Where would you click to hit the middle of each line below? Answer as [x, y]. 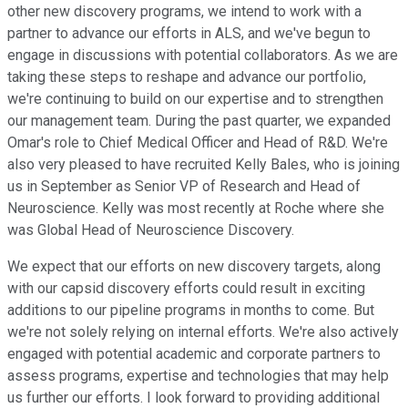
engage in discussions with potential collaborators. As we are [203, 56]
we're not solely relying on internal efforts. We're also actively [203, 332]
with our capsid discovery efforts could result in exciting [186, 289]
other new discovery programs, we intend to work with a [184, 12]
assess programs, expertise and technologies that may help [198, 376]
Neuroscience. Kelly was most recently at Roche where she [196, 209]
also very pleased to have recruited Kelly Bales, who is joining [204, 165]
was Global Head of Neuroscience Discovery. [151, 230]
